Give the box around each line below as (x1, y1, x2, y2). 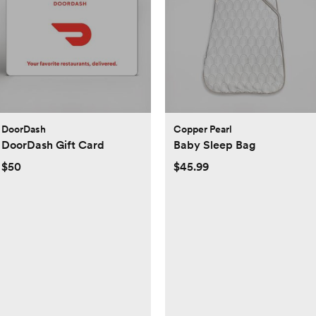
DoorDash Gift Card (1, 138, 104, 152)
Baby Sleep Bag (174, 138, 256, 152)
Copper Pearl (174, 123, 232, 135)
